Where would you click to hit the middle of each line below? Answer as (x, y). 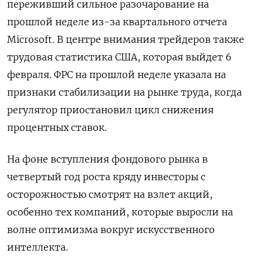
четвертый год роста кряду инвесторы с (106, 177)
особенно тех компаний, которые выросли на (120, 212)
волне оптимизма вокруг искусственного (111, 230)
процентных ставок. (57, 127)
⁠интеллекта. (38, 247)
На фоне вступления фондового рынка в (107, 159)
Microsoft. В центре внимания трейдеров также (126, 39)
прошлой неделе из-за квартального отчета (117, 22)
